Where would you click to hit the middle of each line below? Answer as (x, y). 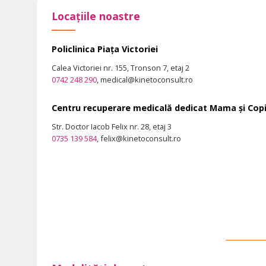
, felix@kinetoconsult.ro (139, 139)
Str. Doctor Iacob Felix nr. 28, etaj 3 (112, 127)
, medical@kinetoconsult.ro (145, 79)
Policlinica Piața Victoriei (105, 49)
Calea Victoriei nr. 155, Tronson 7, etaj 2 (121, 67)
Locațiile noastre (96, 16)
